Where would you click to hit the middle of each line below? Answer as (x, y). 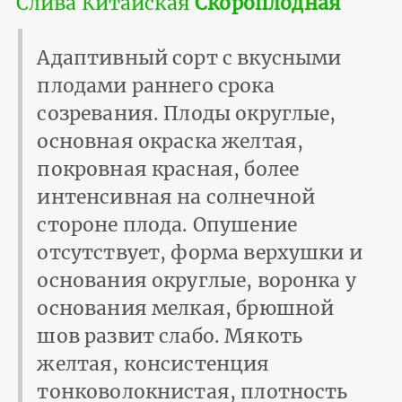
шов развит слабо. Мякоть (170, 336)
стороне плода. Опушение (167, 224)
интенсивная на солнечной (176, 197)
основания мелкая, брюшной (186, 308)
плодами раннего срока (156, 85)
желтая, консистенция (153, 363)
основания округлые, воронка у (197, 280)
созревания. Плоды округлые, (187, 113)
